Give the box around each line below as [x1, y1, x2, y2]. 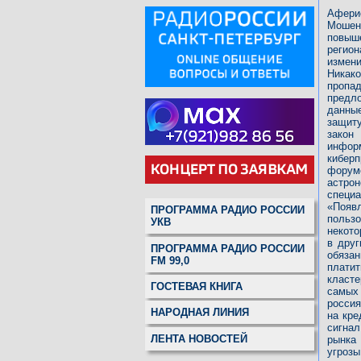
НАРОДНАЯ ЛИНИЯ [151, 306, 249, 319]
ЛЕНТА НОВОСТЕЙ [151, 332, 247, 345]
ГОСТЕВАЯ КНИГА [151, 280, 243, 293]
